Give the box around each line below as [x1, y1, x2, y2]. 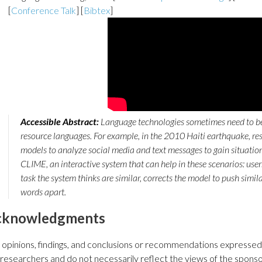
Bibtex [84, 5, 110, 16]
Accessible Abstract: [20, 116, 99, 127]
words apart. [20, 186, 66, 197]
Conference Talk [11, 5, 76, 16]
